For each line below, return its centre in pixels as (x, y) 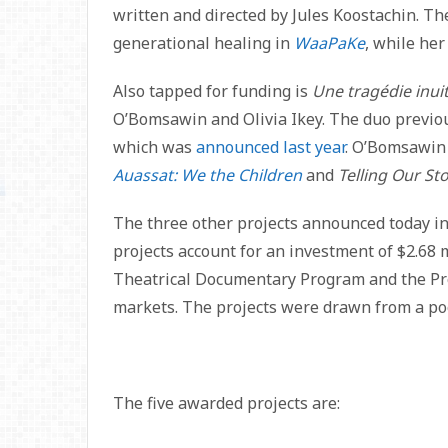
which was (154, 147)
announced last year (270, 147)
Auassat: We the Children (207, 175)
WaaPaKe (329, 43)
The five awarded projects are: (226, 403)
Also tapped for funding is (212, 91)
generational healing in (203, 43)
